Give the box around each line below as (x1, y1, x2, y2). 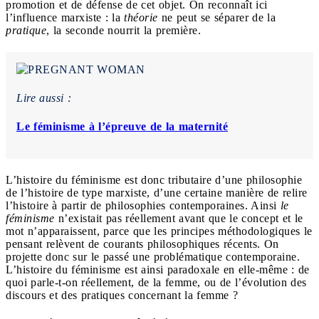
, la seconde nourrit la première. (46, 23, 201, 36)
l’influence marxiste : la (6, 11, 124, 23)
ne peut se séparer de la (157, 11, 276, 23)
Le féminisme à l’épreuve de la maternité (16, 120, 228, 132)
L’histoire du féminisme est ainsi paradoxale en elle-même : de (6, 263, 310, 276)
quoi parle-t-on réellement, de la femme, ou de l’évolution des (6, 276, 307, 288)
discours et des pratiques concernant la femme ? (6, 288, 238, 301)
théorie (124, 11, 158, 23)
